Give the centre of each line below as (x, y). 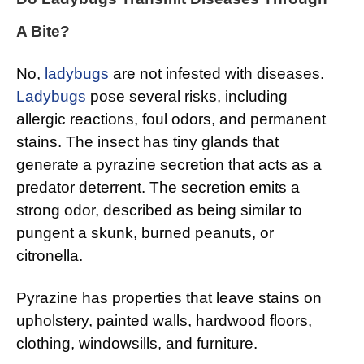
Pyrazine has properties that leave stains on (169, 298)
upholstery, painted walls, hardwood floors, (164, 321)
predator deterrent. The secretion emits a (158, 188)
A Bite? (43, 32)
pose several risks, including (187, 97)
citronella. (50, 256)
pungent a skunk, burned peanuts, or (145, 233)
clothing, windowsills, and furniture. (137, 344)
